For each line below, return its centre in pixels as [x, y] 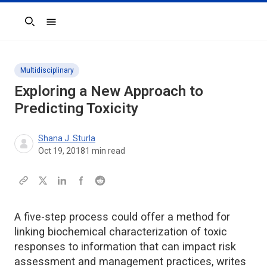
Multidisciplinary [47, 70]
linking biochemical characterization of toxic [121, 231]
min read [108, 150]
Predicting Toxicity [76, 108]
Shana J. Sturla [67, 138]
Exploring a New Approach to [109, 91]
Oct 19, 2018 [62, 150]
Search [28, 27]
